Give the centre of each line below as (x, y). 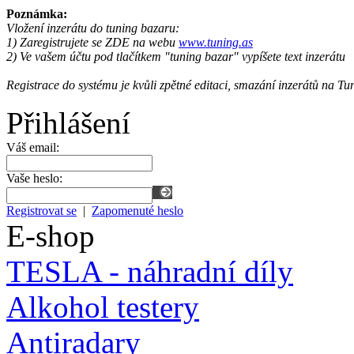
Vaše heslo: (34, 178)
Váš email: (33, 147)
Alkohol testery (103, 307)
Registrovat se (41, 210)
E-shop (51, 235)
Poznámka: (37, 13)
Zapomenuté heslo (137, 210)
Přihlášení (68, 122)
